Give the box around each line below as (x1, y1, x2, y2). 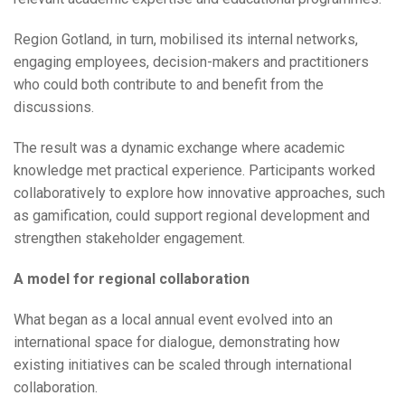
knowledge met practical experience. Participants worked (14, 162, 375, 180)
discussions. (14, 99, 94, 117)
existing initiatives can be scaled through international (14, 356, 352, 374)
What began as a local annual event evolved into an (14, 311, 333, 329)
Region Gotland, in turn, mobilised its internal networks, (14, 31, 358, 49)
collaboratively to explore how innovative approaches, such (14, 184, 385, 202)
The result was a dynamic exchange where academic (14, 139, 344, 157)
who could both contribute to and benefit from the (14, 76, 324, 94)
